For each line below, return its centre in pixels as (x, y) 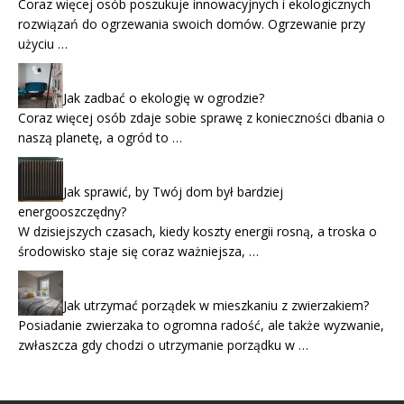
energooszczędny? (72, 212)
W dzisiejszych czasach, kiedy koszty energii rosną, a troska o (197, 232)
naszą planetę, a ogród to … (100, 138)
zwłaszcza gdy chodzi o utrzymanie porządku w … (163, 345)
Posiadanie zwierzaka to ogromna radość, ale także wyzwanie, (201, 326)
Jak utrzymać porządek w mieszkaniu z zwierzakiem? (216, 306)
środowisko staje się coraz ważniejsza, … (138, 252)
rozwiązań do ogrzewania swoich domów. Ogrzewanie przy (192, 24)
